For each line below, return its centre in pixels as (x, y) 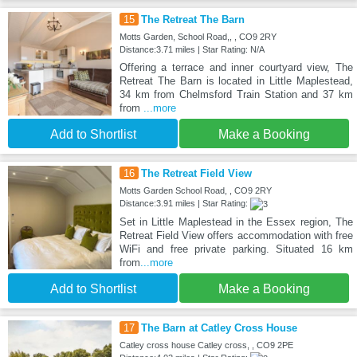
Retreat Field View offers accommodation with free (236, 235)
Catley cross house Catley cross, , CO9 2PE (206, 345)
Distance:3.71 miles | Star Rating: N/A (192, 49)
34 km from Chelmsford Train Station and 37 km (236, 94)
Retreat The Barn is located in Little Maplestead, (236, 80)
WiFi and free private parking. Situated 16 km (236, 249)
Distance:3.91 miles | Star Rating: (184, 203)
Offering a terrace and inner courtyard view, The (236, 67)
